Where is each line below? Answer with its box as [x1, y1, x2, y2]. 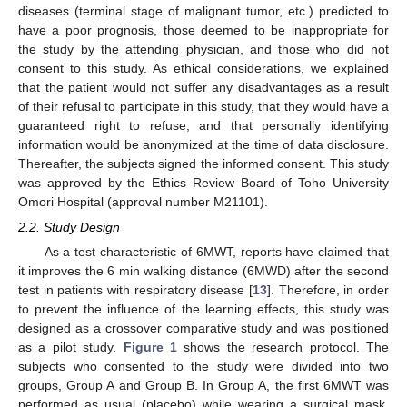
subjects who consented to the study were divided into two [18, 359, 389, 374]
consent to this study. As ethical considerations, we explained [18, 61, 389, 75]
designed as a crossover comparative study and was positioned [18, 321, 389, 336]
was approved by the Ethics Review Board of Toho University [18, 175, 389, 190]
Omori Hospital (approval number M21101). [18, 194, 268, 209]
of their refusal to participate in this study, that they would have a [18, 99, 389, 114]
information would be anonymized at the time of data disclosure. [18, 137, 389, 152]
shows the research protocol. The [177, 340, 390, 355]
